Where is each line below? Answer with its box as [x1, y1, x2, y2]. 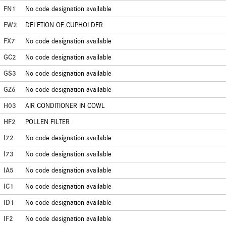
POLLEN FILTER [25, 118, 70, 126]
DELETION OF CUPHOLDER [25, 21, 103, 29]
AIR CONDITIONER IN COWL [25, 101, 105, 110]
